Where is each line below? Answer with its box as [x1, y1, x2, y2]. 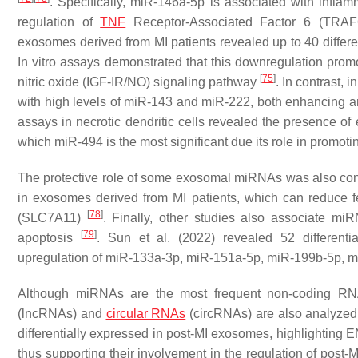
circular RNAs [105, 306, 186, 320]
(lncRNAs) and [18, 306, 106, 320]
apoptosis [18, 230, 81, 245]
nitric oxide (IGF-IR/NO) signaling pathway [18, 74, 260, 89]
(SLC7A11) [18, 210, 87, 225]
